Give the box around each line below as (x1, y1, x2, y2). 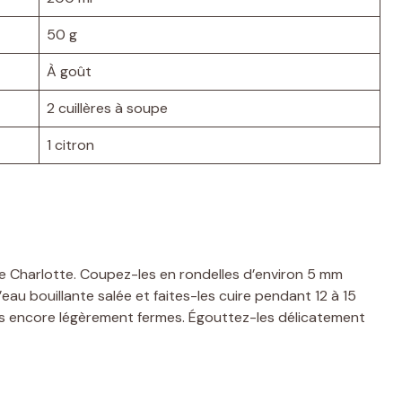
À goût (47, 61, 92, 81)
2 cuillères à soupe (47, 98, 168, 118)
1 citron (47, 135, 94, 154)
